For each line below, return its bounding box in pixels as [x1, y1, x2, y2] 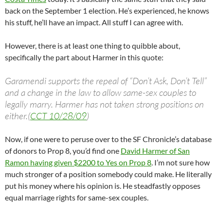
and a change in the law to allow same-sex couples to [5, 87, 196, 99]
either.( [5, 110, 30, 122]
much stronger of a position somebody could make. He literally [5, 169, 212, 179]
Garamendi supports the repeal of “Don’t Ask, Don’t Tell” [5, 75, 207, 87]
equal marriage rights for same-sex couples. [5, 193, 148, 202]
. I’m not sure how [151, 158, 210, 167]
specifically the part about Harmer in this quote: [5, 53, 163, 62]
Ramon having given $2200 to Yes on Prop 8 [5, 158, 151, 167]
